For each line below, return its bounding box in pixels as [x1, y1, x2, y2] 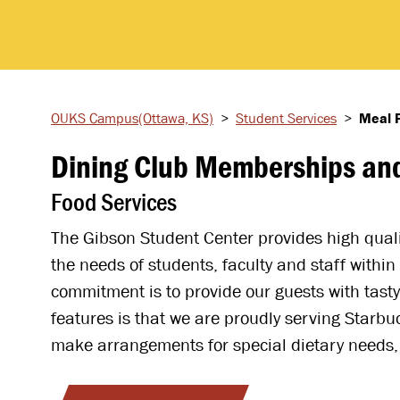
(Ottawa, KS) [138, 110, 213, 126]
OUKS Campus [51, 110, 138, 126]
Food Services [51, 187, 177, 216]
